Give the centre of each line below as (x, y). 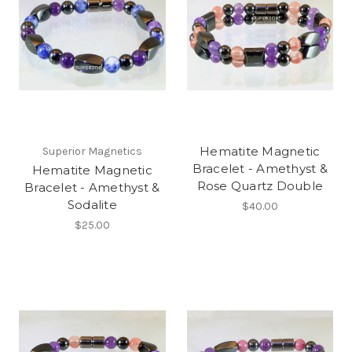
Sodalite (92, 205)
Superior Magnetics (92, 152)
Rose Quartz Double (260, 186)
